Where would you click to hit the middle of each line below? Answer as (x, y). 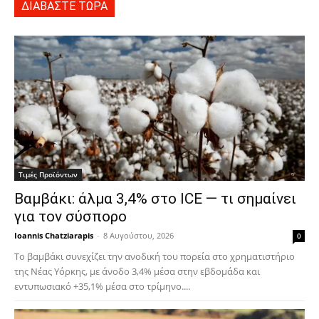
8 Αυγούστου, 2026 (138, 235)
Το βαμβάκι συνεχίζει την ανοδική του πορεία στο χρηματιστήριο (155, 256)
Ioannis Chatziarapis (54, 235)
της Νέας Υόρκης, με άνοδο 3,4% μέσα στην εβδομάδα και (137, 271)
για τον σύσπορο (70, 216)
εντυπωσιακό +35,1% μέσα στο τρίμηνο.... (102, 286)
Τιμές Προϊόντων (48, 174)
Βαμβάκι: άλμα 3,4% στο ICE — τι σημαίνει (155, 198)
